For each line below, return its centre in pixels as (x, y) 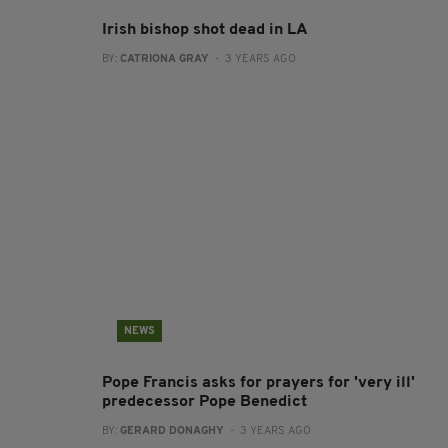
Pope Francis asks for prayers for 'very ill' (258, 383)
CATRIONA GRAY (164, 59)
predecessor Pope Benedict (204, 402)
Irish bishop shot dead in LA (205, 30)
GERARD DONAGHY (172, 431)
